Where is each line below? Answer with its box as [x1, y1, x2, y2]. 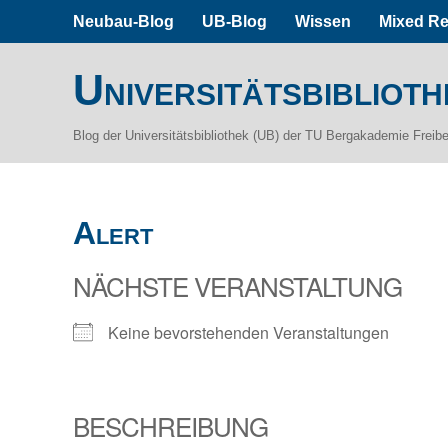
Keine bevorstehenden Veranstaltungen [108, 321, 390, 344]
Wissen [295, 12, 352, 30]
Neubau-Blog [73, 12, 175, 30]
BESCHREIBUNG [73, 407, 269, 444]
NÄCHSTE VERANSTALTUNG [73, 267, 403, 304]
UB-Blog [202, 12, 268, 30]
